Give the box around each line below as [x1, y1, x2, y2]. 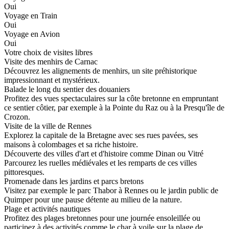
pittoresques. [4, 168, 44, 177]
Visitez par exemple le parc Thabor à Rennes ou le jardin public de [4, 186, 218, 195]
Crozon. [4, 112, 30, 122]
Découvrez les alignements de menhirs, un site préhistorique [4, 66, 197, 76]
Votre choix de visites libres [4, 48, 93, 57]
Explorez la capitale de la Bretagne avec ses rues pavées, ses [4, 131, 198, 140]
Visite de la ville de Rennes [4, 122, 91, 131]
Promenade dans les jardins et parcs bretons [4, 177, 144, 186]
